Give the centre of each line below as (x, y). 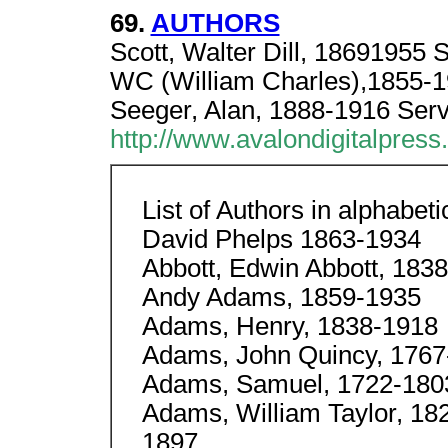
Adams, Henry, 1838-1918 (289, 326)
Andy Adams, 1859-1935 (281, 297)
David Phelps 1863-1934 (281, 239)
